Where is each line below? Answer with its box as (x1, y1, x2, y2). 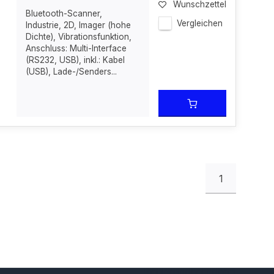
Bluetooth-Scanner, (26, 9, 103, 18)
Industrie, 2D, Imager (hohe (26, 20, 131, 30)
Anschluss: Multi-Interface (26, 43, 127, 53)
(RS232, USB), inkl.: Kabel (26, 55, 125, 65)
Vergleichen (176, 18, 223, 28)
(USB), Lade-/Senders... (26, 67, 117, 76)
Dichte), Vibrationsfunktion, (26, 32, 132, 42)
